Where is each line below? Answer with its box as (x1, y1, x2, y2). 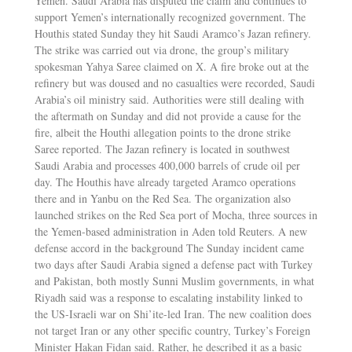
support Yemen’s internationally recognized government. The (34, 9, 306, 24)
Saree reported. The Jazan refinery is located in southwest (34, 141, 290, 156)
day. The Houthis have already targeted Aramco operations (34, 174, 295, 189)
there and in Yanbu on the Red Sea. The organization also (34, 190, 291, 206)
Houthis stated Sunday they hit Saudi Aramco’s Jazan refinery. (34, 25, 311, 41)
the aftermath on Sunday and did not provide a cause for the (34, 108, 301, 123)
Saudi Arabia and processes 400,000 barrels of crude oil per (34, 157, 300, 173)
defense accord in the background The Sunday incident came (34, 240, 304, 255)
